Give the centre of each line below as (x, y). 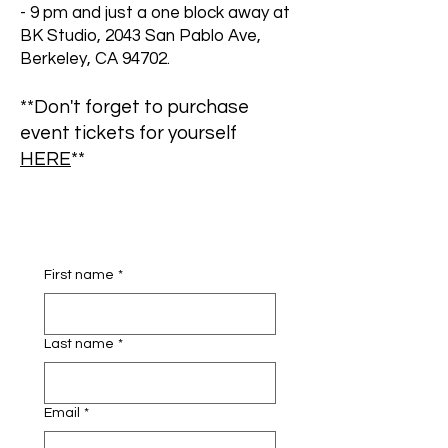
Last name (79, 344)
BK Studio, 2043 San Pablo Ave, (140, 36)
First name (79, 275)
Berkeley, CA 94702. (97, 59)
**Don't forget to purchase (134, 107)
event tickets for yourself (128, 133)
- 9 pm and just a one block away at (155, 13)
